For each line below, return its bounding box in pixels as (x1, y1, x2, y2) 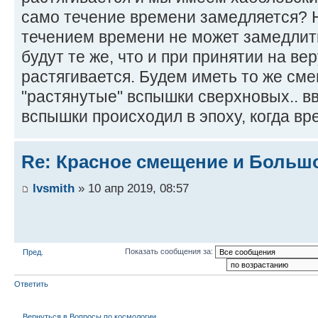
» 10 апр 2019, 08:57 (75, 181, 189, 196)
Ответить (14, 280, 48, 289)
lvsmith (33, 181, 75, 196)
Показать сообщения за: (124, 247, 215, 256)
